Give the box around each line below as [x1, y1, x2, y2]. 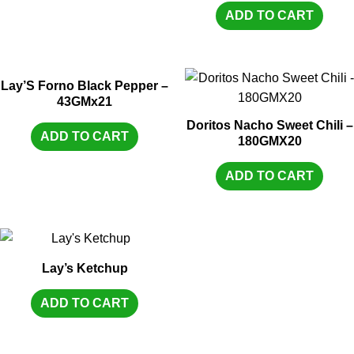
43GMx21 [57, 95, 112, 109]
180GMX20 [237, 134, 302, 149]
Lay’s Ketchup [41, 262, 128, 275]
